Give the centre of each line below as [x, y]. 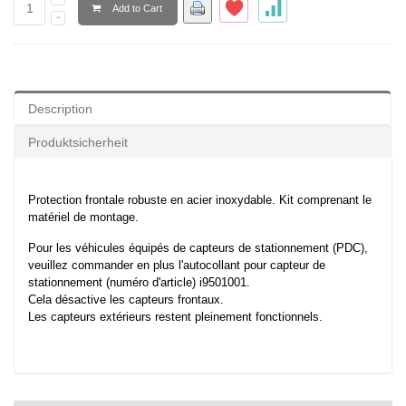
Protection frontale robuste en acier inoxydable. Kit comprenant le [200, 200]
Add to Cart [137, 9]
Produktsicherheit [78, 143]
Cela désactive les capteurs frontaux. [126, 300]
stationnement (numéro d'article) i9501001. [139, 283]
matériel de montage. [83, 217]
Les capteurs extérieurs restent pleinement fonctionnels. [175, 317]
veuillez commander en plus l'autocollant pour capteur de [177, 266]
